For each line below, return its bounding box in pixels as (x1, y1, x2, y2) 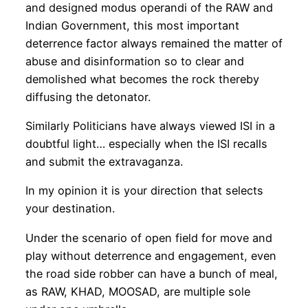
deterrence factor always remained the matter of (25, 36, 283, 50)
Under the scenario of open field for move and (25, 230, 272, 245)
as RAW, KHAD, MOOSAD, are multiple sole (25, 284, 250, 298)
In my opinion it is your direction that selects (25, 184, 263, 198)
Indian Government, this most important (25, 18, 239, 32)
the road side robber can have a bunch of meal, (25, 266, 278, 280)
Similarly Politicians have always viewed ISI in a (25, 119, 275, 133)
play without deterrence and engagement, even (25, 248, 276, 263)
